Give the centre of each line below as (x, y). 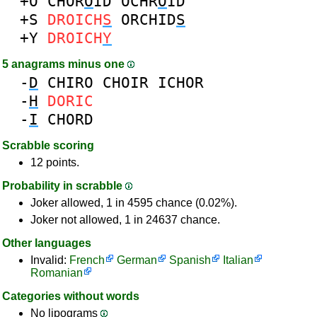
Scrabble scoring (48, 145)
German (137, 260)
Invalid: (50, 260)
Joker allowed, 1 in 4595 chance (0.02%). (134, 203)
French (87, 260)
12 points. (55, 162)
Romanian (57, 273)
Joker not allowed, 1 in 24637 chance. (125, 220)
